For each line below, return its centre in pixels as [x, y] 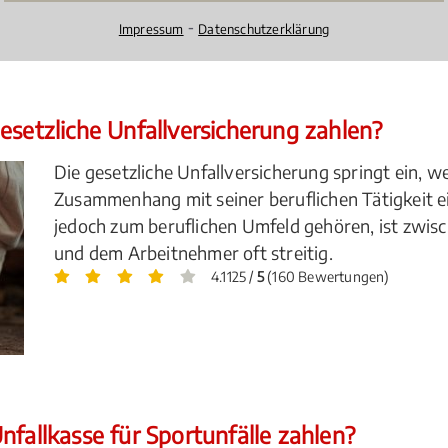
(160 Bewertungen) [327, 276]
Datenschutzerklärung [264, 28]
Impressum [151, 28]
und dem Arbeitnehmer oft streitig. [193, 252]
